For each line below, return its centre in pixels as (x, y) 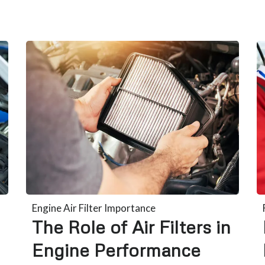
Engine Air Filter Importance (94, 208)
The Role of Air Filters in (132, 227)
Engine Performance (117, 250)
